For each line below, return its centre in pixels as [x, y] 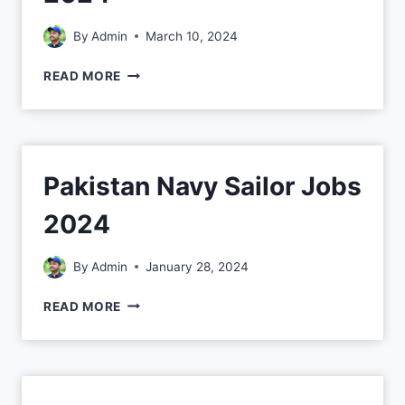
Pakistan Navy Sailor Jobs [202, 186]
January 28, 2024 [198, 266]
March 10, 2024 [192, 36]
